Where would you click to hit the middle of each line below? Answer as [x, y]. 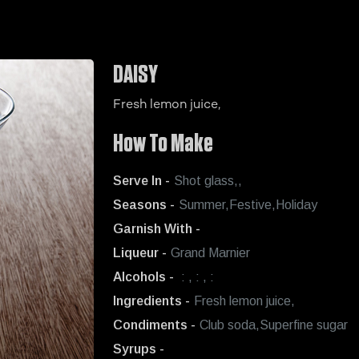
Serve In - [141, 181]
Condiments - [154, 325]
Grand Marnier [210, 253]
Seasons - [144, 205]
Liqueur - [140, 253]
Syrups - [139, 349]
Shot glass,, [208, 181]
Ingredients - [151, 301]
